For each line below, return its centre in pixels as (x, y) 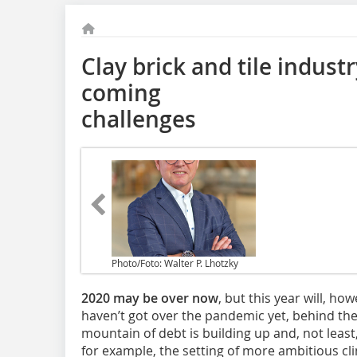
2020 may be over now (150, 298)
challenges (139, 119)
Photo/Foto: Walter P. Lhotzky (175, 263)
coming (121, 93)
